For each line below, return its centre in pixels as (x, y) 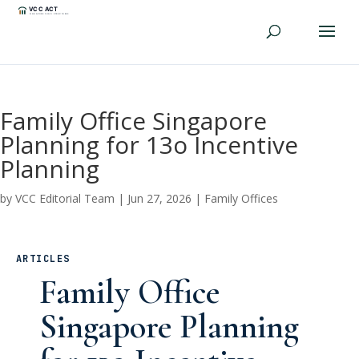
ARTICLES (43, 259)
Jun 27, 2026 (159, 198)
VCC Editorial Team (65, 198)
